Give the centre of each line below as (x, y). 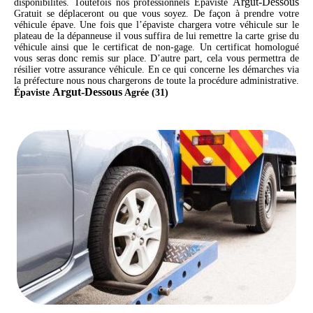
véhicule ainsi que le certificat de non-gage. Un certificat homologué (156, 48)
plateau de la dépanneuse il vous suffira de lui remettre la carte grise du (156, 36)
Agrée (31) (145, 93)
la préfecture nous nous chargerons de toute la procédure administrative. (156, 81)
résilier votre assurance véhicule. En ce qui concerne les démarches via (156, 70)
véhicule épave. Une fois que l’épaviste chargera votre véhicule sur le (156, 25)
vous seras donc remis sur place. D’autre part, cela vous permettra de (156, 59)
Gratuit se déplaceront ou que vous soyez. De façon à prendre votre (156, 14)
